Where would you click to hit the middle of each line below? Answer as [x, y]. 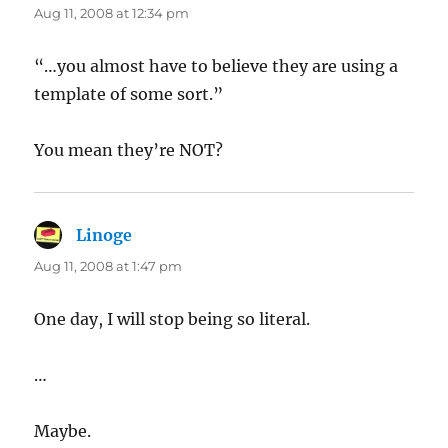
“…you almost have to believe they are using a [216, 65]
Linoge [104, 234]
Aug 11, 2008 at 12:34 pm [112, 12]
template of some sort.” [129, 93]
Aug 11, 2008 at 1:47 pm [108, 265]
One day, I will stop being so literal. [172, 318]
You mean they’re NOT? [129, 149]
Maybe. [63, 430]
